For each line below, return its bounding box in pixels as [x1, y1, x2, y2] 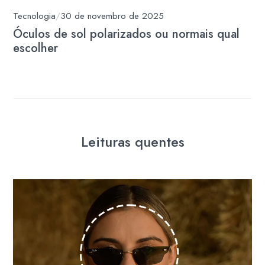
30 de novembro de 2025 [60, 9, 164, 23]
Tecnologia [13, 9, 56, 23]
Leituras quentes [80, 131, 185, 153]
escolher [13, 40, 59, 57]
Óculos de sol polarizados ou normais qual [13, 25, 240, 43]
